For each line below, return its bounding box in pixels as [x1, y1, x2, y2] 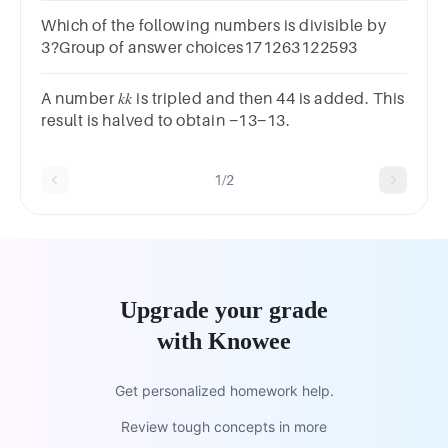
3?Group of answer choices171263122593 [41, 39, 358, 57]
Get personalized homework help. [114, 382, 334, 399]
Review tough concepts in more [121, 418, 327, 435]
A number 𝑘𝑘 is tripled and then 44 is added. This [41, 90, 405, 108]
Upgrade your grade [120, 297, 328, 323]
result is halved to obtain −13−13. [41, 112, 290, 130]
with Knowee [157, 328, 291, 354]
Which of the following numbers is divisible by [41, 17, 386, 35]
